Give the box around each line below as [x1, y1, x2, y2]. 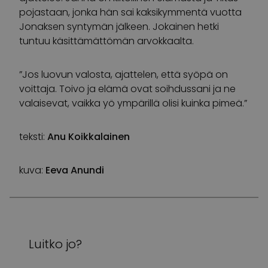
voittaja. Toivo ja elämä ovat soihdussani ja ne [19, 81, 236, 96]
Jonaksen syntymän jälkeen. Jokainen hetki [19, 19, 219, 33]
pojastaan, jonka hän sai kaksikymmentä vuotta [19, 5, 242, 19]
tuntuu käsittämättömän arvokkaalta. [19, 33, 194, 48]
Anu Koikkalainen [47, 129, 130, 144]
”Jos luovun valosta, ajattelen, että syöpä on [19, 67, 228, 81]
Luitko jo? [29, 235, 82, 252]
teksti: [19, 129, 47, 144]
